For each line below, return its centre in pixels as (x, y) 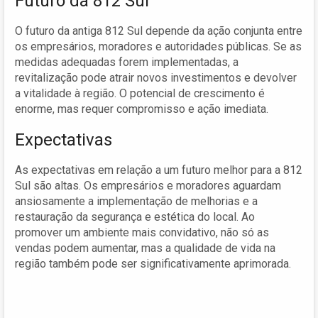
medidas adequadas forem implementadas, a (127, 62)
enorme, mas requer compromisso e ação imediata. (142, 109)
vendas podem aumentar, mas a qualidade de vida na (145, 248)
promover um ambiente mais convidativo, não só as (142, 232)
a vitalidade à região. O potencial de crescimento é (140, 93)
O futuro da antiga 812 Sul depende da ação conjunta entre (159, 31)
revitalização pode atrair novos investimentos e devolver (156, 77)
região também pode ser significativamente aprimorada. (153, 263)
